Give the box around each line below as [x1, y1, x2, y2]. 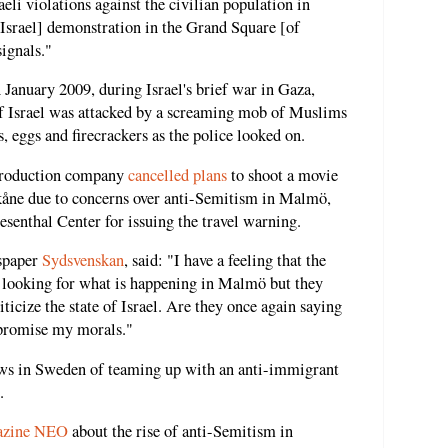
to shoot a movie [227, 163, 338, 186]
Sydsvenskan [42, 249, 124, 272]
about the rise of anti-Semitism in [68, 420, 293, 443]
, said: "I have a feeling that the [124, 249, 326, 272]
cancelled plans [128, 163, 227, 186]
